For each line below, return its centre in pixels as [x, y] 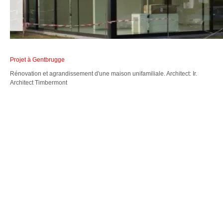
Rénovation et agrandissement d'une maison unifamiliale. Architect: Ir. [104, 74]
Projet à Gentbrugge [37, 60]
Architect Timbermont [39, 83]
